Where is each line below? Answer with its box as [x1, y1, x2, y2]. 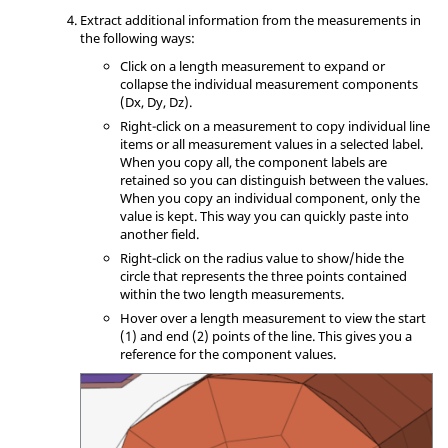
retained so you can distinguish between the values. [120, 171, 428, 190]
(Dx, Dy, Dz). [120, 93, 192, 112]
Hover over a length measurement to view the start [120, 309, 426, 328]
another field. [120, 225, 199, 244]
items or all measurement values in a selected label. [120, 135, 423, 154]
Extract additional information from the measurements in [80, 11, 421, 30]
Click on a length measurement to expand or [120, 57, 385, 76]
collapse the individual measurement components [120, 75, 418, 94]
